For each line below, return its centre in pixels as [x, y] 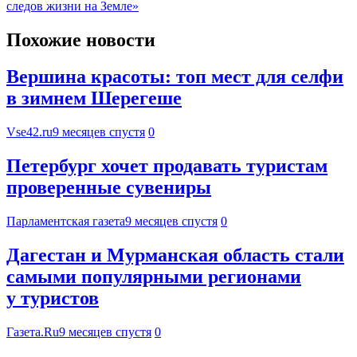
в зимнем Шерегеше [94, 98]
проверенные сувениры [109, 188]
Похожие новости [81, 39]
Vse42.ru [29, 132]
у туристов [53, 298]
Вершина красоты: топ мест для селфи [175, 77]
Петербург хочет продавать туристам [167, 166]
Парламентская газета [66, 222]
